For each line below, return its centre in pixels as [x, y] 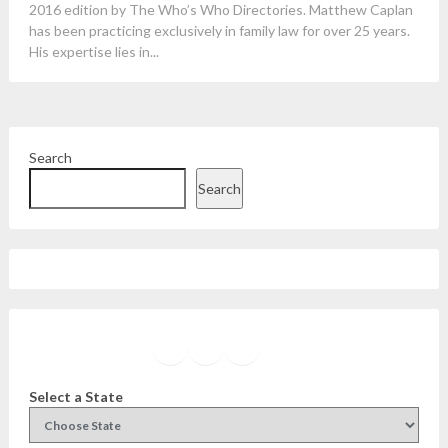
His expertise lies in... [93, 51]
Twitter [269, 345]
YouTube [310, 345]
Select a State [75, 396]
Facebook [207, 345]
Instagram [247, 345]
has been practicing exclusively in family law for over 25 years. [219, 30]
